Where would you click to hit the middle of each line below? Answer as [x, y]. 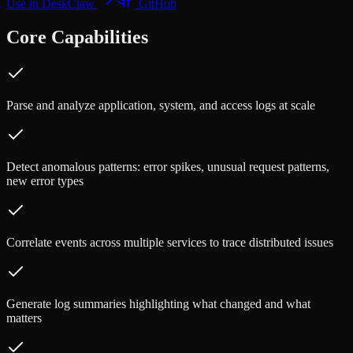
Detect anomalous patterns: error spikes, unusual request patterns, [168, 166]
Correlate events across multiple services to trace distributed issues [170, 242]
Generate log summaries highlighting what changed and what [158, 303]
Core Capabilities [77, 37]
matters [24, 318]
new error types [45, 180]
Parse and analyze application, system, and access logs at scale [161, 105]
